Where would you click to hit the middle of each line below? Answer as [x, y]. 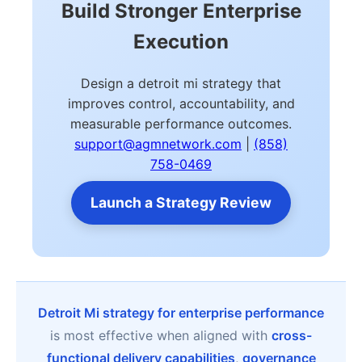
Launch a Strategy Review [181, 202]
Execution [181, 42]
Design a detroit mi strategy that [181, 83]
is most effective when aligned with [161, 335]
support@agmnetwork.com [158, 144]
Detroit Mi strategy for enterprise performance [181, 313]
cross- [292, 335]
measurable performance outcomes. [181, 124]
